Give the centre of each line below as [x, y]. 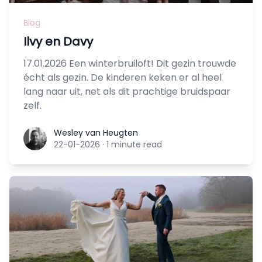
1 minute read [134, 145]
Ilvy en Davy [58, 42]
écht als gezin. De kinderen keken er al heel [123, 78]
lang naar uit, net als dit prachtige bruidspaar [127, 92]
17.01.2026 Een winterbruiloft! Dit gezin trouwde [130, 64]
